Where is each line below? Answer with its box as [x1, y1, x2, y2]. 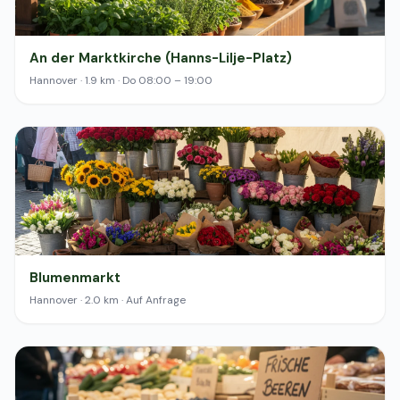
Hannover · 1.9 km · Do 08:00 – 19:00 [29, 73, 212, 87]
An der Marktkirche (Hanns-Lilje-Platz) [29, 49, 292, 67]
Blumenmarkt [29, 269, 121, 287]
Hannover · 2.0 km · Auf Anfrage [29, 293, 186, 307]
